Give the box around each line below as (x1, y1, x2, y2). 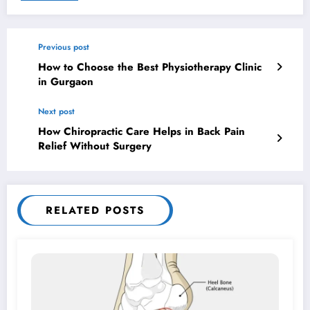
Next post (38, 104, 75, 118)
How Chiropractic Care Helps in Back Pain (38, 123, 245, 139)
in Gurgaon (38, 73, 93, 89)
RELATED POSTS (46, 202, 145, 218)
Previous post (38, 40, 89, 53)
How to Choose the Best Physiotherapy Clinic (38, 59, 262, 75)
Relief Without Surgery (38, 138, 152, 154)
